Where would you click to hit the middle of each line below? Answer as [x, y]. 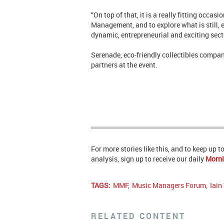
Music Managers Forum [169, 185]
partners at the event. [125, 65]
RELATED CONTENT [138, 216]
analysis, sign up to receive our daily [148, 159]
